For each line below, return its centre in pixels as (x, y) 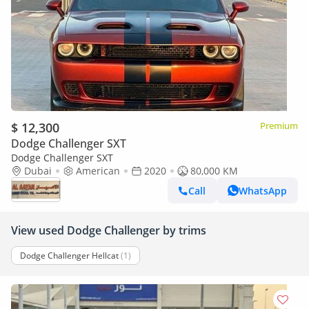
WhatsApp (263, 190)
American (98, 171)
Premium (279, 126)
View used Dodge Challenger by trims (109, 230)
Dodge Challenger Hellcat (69, 256)
